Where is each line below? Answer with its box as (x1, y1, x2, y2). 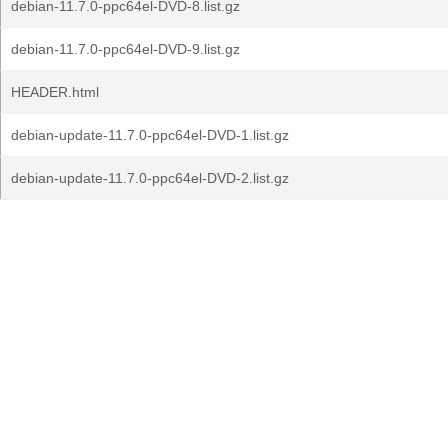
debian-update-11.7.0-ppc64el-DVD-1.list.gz (11, 127, 289, 143)
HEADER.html (11, 84, 99, 100)
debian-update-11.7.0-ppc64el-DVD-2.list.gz (11, 170, 289, 186)
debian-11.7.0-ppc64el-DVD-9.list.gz (11, 41, 240, 57)
